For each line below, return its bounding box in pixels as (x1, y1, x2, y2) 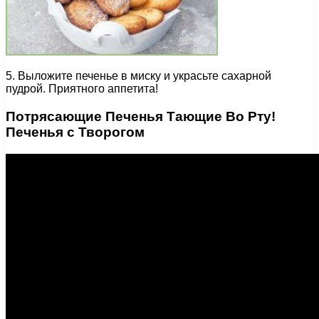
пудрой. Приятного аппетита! (6, 83, 158, 95)
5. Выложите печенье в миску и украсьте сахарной (6, 70, 271, 83)
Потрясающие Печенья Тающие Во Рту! (6, 108, 276, 124)
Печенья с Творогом (6, 124, 145, 140)
